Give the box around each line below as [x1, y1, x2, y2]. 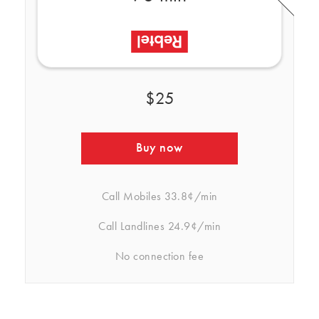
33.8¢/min [161, 192, 218, 203]
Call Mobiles [101, 192, 162, 203]
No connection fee [115, 251, 204, 263]
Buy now [136, 142, 183, 155]
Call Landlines [98, 221, 164, 233]
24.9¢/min [164, 221, 221, 233]
